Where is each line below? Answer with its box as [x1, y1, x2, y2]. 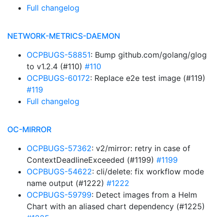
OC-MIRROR [7, 124, 51, 134]
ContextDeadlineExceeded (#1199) [27, 155, 156, 165]
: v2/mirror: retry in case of [92, 143, 190, 153]
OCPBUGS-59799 [27, 190, 92, 200]
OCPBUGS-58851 [27, 50, 91, 60]
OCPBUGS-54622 [27, 167, 92, 176]
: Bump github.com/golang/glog [91, 50, 207, 60]
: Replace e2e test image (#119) [90, 73, 205, 83]
